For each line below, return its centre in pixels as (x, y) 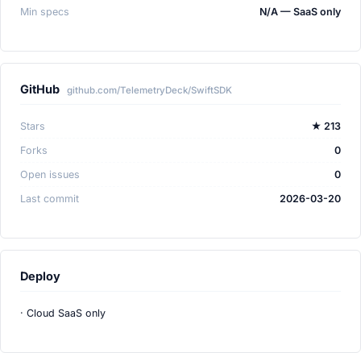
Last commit (50, 199)
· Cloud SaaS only (63, 313)
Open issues (50, 175)
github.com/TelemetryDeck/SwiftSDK (149, 91)
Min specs (45, 12)
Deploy (40, 276)
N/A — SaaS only (300, 12)
